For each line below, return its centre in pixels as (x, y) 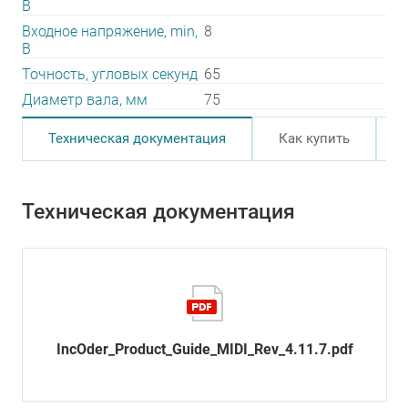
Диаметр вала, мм (85, 100)
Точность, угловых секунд (110, 74)
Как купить (314, 138)
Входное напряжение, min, (110, 31)
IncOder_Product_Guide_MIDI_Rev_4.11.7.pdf (204, 349)
